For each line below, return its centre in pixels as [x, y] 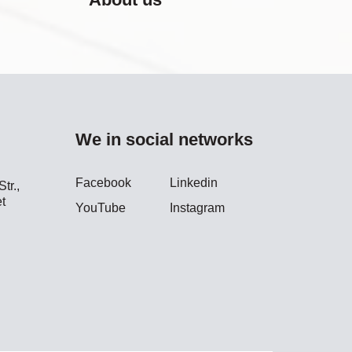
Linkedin [194, 183]
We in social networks [164, 139]
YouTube [100, 208]
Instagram [198, 208]
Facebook [103, 183]
